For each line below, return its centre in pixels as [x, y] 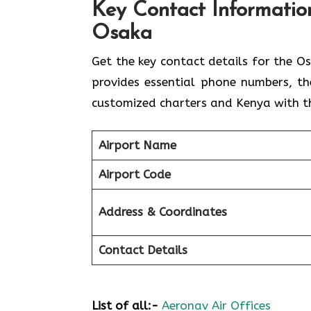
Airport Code [134, 174]
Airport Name [137, 145]
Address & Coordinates [162, 212]
